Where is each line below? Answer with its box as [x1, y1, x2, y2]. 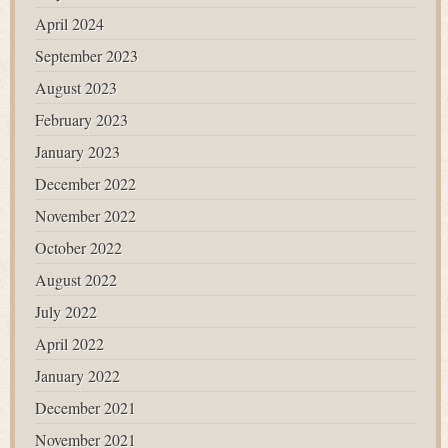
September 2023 [35, 45, 138, 66]
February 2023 [35, 109, 128, 130]
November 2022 [35, 205, 136, 226]
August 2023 [35, 77, 117, 98]
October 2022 [35, 237, 122, 258]
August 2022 [35, 269, 117, 290]
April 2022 [35, 333, 104, 354]
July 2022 [35, 301, 97, 322]
